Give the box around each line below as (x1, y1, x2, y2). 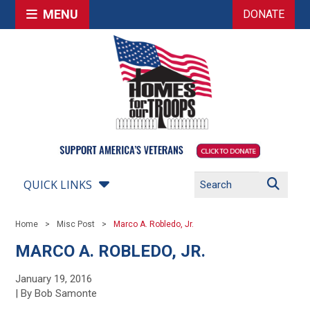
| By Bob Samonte (15, 287, 98, 300)
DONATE (242, 8, 284, 21)
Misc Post (57, 219, 95, 229)
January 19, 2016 (15, 273, 93, 285)
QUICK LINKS (24, 177, 93, 192)
